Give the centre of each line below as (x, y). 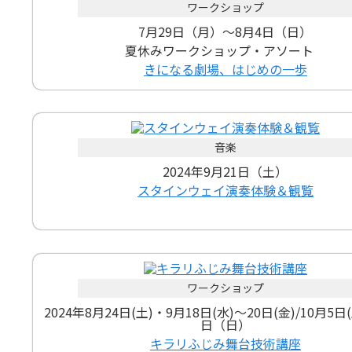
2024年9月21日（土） (225, 172)
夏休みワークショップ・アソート (225, 50)
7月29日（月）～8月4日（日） (225, 31)
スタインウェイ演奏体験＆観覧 (225, 191)
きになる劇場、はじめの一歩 (225, 69)
